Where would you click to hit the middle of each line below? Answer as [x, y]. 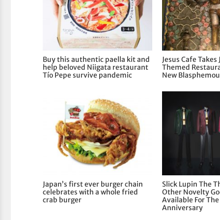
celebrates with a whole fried [91, 192]
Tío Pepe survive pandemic [88, 75]
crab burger [62, 200]
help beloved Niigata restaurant [96, 67]
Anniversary [183, 207]
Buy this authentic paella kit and [96, 59]
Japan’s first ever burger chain [93, 184]
